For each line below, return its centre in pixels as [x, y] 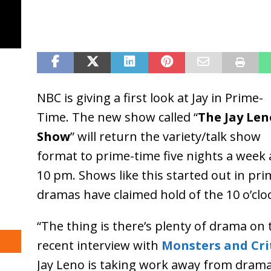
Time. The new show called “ [117, 117]
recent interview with [99, 245]
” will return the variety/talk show [165, 136]
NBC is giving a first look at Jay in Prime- [150, 97]
